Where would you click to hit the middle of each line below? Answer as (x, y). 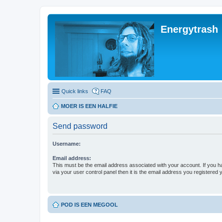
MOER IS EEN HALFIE (89, 106)
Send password (80, 126)
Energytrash (189, 29)
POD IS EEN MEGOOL (89, 205)
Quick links (75, 91)
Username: (67, 144)
